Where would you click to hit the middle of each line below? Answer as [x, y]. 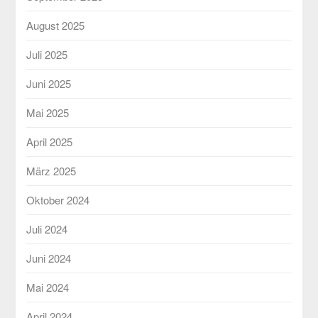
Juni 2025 [49, 83]
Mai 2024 [48, 287]
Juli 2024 [47, 229]
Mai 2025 [48, 112]
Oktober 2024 [58, 199]
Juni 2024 [49, 258]
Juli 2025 [47, 54]
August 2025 [56, 25]
